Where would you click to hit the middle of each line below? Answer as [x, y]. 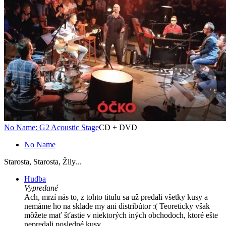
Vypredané [41, 188]
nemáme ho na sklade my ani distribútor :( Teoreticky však [117, 206]
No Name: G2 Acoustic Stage [51, 128]
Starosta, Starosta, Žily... [43, 162]
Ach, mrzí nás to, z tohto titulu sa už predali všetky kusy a [116, 197]
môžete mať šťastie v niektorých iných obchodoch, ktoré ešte [121, 215]
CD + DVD [118, 128]
